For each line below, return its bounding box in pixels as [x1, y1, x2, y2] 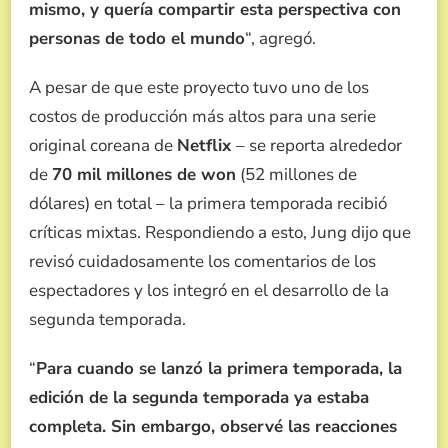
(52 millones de [236, 163, 357, 187]
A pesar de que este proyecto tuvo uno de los [29, 76, 369, 100]
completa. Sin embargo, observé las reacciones [29, 415, 397, 439]
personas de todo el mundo [29, 27, 245, 51]
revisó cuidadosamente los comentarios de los [29, 250, 376, 274]
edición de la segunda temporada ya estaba [29, 386, 369, 410]
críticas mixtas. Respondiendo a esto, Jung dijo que [29, 221, 411, 245]
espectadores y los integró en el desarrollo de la [29, 279, 389, 303]
